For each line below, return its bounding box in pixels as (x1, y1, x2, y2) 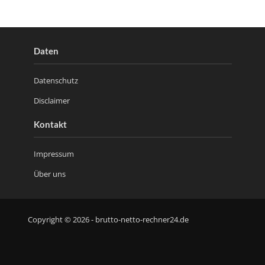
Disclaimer (33, 95, 70, 106)
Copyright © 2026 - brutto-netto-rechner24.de (27, 215, 189, 225)
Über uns (33, 168, 66, 179)
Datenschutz (33, 75, 78, 86)
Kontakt (33, 118, 67, 130)
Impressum (33, 148, 74, 159)
